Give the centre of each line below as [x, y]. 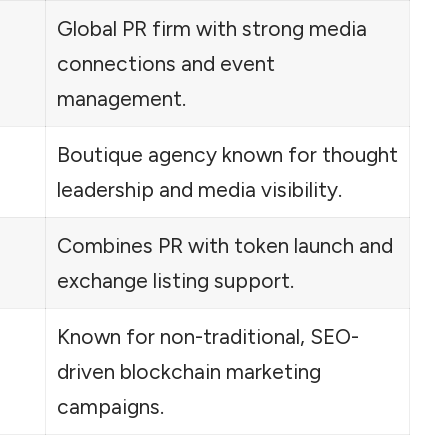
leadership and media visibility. [199, 189]
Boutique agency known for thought [227, 154]
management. [121, 98]
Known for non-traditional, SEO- [207, 336]
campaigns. [110, 406]
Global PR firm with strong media [211, 28]
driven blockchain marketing [188, 371]
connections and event [165, 63]
